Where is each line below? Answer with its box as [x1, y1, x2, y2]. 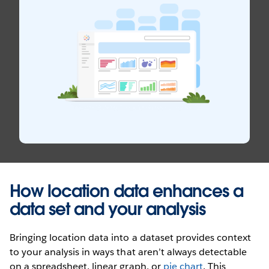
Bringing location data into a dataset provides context [10, 231, 252, 244]
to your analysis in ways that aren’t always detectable [10, 246, 247, 259]
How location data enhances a [10, 180, 243, 202]
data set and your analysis [10, 198, 205, 220]
